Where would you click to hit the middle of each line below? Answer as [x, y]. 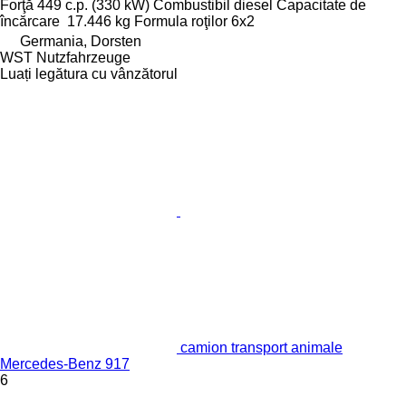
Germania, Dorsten [81, 42]
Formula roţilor [181, 22]
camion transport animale [261, 348]
